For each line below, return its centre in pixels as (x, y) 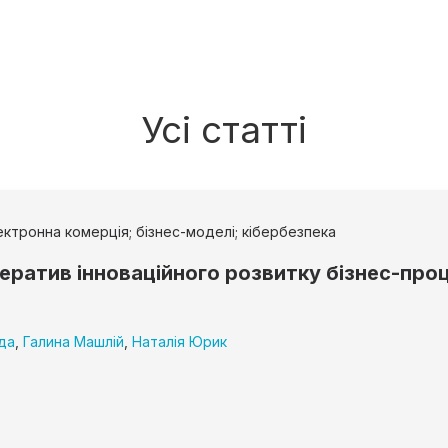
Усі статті (224, 130)
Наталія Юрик (179, 342)
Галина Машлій (73, 342)
